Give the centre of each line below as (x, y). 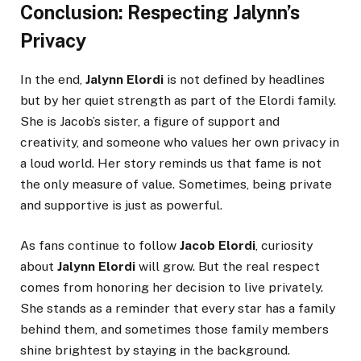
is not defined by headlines (244, 79)
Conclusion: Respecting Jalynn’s (160, 13)
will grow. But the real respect (228, 266)
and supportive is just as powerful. (121, 205)
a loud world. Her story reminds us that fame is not (171, 163)
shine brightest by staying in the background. (155, 350)
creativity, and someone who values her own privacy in (180, 142)
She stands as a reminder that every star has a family (178, 308)
